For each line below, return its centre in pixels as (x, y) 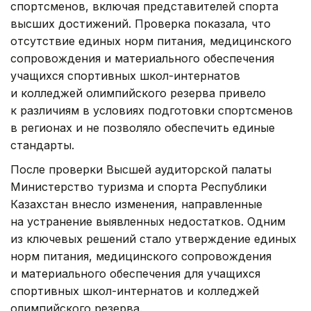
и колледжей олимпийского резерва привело (138, 93)
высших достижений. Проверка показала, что (141, 24)
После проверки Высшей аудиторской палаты (141, 170)
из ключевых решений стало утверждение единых (153, 239)
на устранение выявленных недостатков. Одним (148, 222)
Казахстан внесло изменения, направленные (136, 204)
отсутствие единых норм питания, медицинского (151, 41)
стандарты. (42, 145)
